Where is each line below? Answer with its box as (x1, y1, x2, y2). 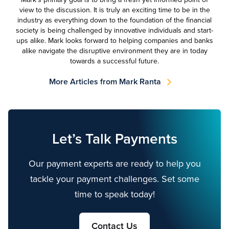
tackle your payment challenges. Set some (30, 172, 199, 186)
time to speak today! (74, 188, 155, 201)
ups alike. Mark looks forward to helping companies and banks (16, 35, 213, 45)
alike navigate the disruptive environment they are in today (21, 45, 208, 56)
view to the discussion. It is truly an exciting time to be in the (19, 5, 210, 15)
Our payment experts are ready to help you (28, 157, 201, 170)
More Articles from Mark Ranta (49, 76, 161, 87)
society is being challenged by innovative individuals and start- (16, 25, 213, 35)
